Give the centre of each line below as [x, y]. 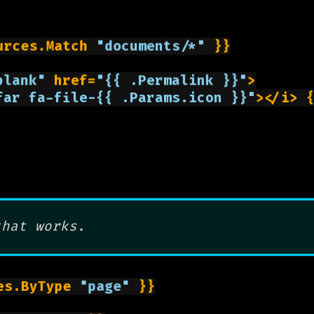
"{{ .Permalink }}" [172, 80]
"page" [105, 286]
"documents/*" [151, 46]
